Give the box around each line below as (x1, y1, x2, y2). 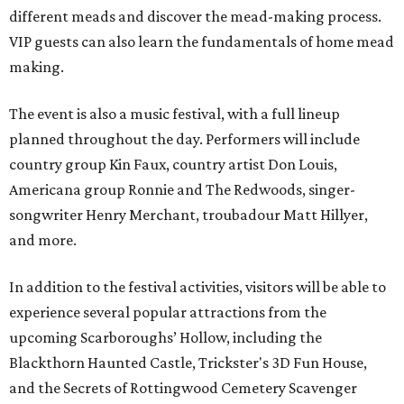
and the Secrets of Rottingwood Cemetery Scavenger (9, 378, 357, 397)
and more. (9, 230, 77, 249)
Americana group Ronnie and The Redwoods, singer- (9, 179, 355, 198)
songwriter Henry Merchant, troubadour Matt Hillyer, (9, 205, 368, 224)
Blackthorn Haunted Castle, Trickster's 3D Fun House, (9, 353, 367, 372)
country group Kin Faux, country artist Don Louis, (9, 154, 337, 173)
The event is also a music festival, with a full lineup (9, 104, 340, 123)
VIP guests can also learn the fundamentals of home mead (9, 32, 394, 50)
